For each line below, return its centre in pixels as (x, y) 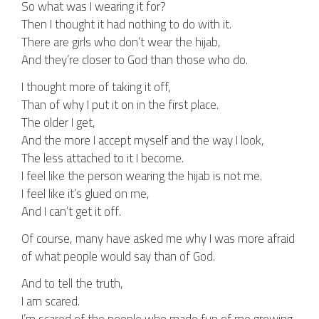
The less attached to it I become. (103, 158)
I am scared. (51, 301)
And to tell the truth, (72, 283)
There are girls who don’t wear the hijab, (121, 42)
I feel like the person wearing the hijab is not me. (142, 176)
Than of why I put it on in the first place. (120, 105)
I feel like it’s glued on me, (85, 194)
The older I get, (58, 122)
